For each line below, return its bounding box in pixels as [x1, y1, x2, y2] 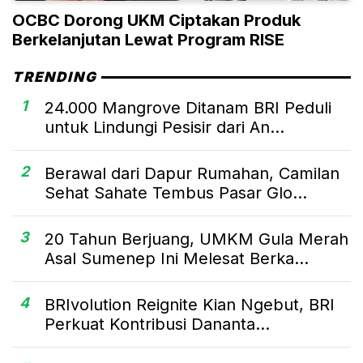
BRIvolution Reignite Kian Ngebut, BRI [45, 295, 335, 315]
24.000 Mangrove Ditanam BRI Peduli [45, 98, 331, 118]
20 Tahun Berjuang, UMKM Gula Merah [45, 229, 348, 250]
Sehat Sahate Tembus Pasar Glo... [45, 183, 307, 203]
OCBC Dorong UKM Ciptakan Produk [12, 11, 301, 31]
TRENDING [12, 69, 98, 86]
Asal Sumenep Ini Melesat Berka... [45, 249, 309, 269]
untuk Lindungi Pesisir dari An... [45, 117, 284, 138]
